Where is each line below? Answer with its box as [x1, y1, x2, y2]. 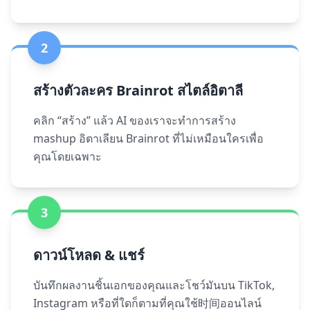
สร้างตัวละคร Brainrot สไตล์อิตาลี [33, 81, 243, 100]
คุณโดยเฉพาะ [33, 149, 102, 164]
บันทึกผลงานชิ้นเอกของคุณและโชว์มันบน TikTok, [33, 277, 275, 293]
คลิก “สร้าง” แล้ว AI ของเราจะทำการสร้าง [33, 113, 236, 128]
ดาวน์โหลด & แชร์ [33, 246, 145, 264]
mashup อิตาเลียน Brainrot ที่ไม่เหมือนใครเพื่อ [33, 131, 264, 146]
